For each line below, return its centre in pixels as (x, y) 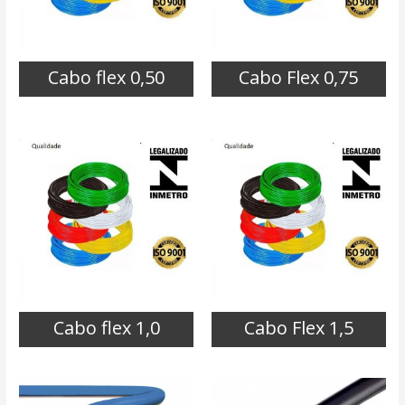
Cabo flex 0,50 (107, 77)
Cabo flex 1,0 (106, 327)
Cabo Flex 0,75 (299, 77)
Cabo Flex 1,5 (298, 327)
